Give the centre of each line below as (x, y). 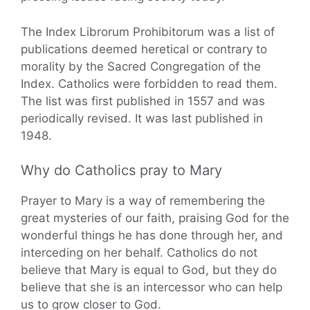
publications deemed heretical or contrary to (144, 49)
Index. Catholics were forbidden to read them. (149, 83)
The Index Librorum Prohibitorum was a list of (148, 31)
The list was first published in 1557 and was (143, 101)
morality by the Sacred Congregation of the (141, 66)
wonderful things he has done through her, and (152, 236)
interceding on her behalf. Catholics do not (139, 253)
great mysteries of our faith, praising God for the (155, 218)
